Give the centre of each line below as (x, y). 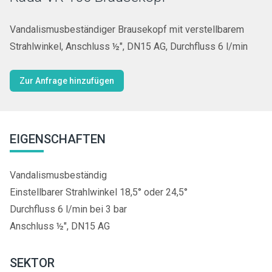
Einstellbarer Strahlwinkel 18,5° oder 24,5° (99, 192)
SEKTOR (32, 263)
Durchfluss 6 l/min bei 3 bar (68, 209)
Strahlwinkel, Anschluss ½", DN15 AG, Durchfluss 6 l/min (129, 46)
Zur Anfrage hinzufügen (67, 80)
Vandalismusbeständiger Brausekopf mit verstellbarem (127, 29)
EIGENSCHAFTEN (58, 139)
